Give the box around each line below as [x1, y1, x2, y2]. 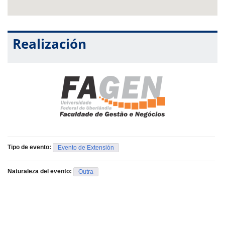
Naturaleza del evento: [8, 167, 73, 175]
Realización [13, 34, 86, 53]
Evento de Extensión [58, 144, 114, 151]
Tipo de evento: [8, 143, 53, 151]
